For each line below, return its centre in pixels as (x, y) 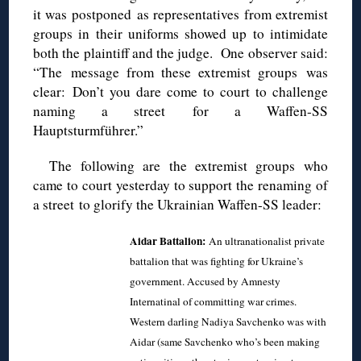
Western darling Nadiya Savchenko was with (228, 321)
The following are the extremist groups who (189, 165)
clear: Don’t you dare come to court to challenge (180, 91)
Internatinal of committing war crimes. (214, 301)
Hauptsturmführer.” (89, 130)
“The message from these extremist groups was (180, 72)
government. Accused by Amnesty (205, 281)
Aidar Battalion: (168, 241)
